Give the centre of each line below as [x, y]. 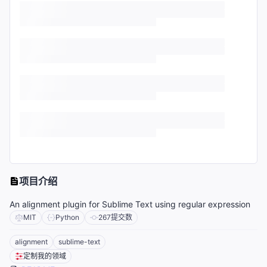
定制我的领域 [45, 256]
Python [67, 218]
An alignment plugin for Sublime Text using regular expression [130, 204]
